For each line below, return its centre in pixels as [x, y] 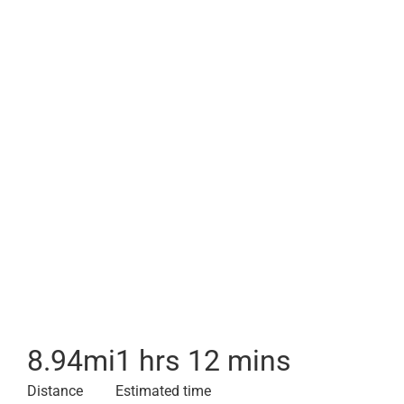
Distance [55, 391]
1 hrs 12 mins [203, 361]
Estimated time [163, 391]
